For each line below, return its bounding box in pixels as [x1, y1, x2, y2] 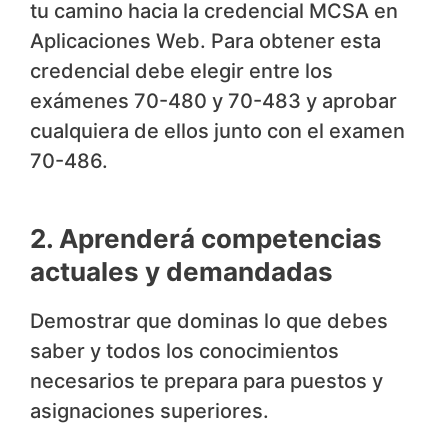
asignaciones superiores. [30, 399, 269, 424]
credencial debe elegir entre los [30, 59, 333, 84]
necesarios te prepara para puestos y [30, 369, 383, 394]
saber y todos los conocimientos [30, 339, 339, 364]
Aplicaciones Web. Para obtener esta [30, 29, 381, 54]
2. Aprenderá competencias [30, 223, 382, 255]
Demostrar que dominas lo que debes [30, 309, 388, 334]
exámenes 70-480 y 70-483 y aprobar [30, 89, 397, 114]
